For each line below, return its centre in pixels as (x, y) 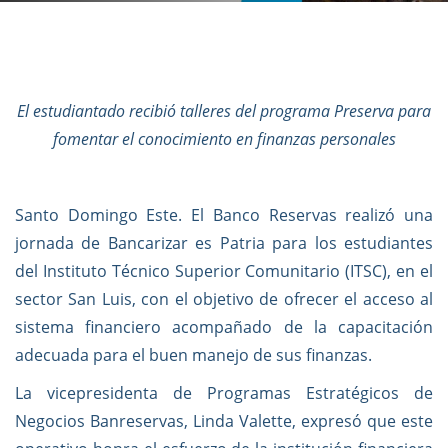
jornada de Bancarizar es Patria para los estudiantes (224, 243)
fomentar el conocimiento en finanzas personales (224, 139)
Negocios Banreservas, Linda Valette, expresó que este (224, 421)
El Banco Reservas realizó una (312, 215)
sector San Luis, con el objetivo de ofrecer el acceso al (224, 299)
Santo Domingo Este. (103, 215)
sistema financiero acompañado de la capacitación (224, 327)
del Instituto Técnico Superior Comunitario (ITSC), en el (224, 271)
